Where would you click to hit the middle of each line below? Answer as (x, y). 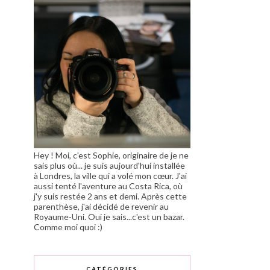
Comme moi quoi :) (68, 227)
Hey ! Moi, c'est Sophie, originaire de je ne (111, 155)
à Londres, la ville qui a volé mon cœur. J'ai (110, 175)
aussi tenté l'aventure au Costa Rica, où (108, 186)
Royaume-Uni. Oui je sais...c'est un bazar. (109, 216)
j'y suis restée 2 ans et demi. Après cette (110, 196)
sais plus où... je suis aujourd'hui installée (109, 165)
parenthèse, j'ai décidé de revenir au (101, 206)
